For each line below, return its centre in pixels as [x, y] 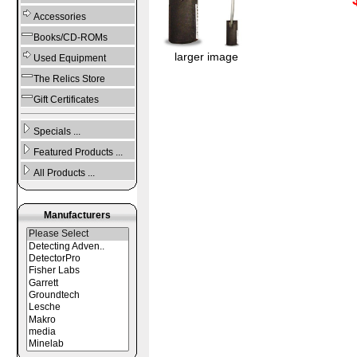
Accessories [59, 17]
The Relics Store [69, 79]
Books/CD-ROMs [70, 38]
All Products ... [64, 173]
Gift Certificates [66, 100]
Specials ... [57, 132]
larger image [206, 57]
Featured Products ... [78, 153]
